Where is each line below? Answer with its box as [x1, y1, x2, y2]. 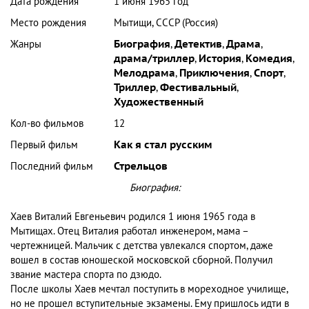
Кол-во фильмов [10, 117, 83, 130]
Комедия [246, 52, 293, 66]
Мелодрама [114, 67, 176, 80]
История [199, 52, 242, 66]
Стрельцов [114, 160, 168, 173]
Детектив [175, 38, 223, 51]
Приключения [179, 67, 250, 80]
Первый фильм [10, 139, 78, 152]
